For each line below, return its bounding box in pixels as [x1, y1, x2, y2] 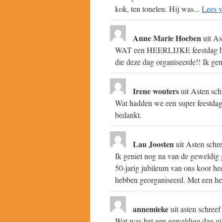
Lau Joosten [133, 138, 176, 150]
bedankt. [115, 110, 142, 120]
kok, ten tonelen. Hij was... [115, 3, 202, 14]
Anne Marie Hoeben [133, 32, 203, 44]
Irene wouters [133, 85, 181, 97]
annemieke [133, 203, 170, 215]
